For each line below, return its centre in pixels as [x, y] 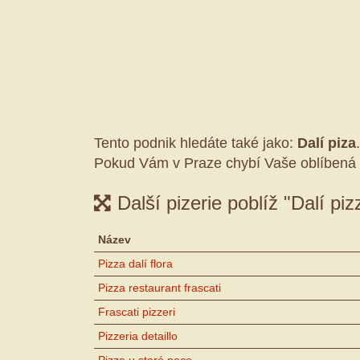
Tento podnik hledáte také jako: [196, 143]
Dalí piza [327, 143]
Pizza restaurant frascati [160, 287]
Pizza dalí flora [135, 263]
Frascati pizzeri [137, 311]
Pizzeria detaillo [138, 335]
